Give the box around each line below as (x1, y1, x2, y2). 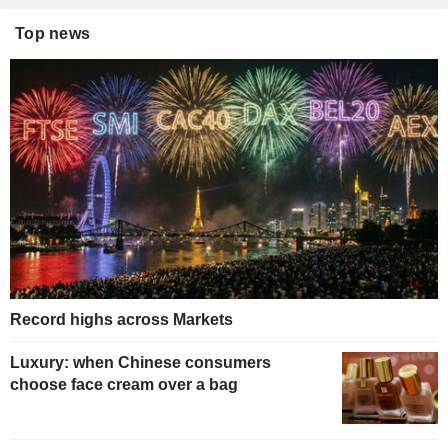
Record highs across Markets (10, 311, 233, 329)
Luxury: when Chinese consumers (10, 354, 271, 372)
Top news (15, 24, 91, 42)
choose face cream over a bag (10, 376, 238, 394)
